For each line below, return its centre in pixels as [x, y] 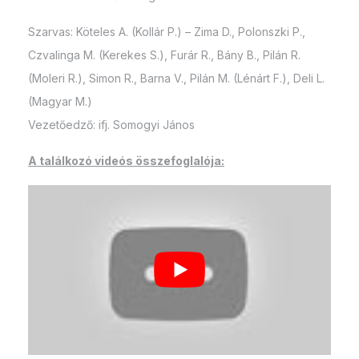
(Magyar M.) [60, 101]
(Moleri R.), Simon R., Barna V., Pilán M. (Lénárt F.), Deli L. [176, 78]
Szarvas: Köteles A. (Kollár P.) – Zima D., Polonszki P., [167, 31]
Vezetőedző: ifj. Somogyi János [111, 124]
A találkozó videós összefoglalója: [126, 160]
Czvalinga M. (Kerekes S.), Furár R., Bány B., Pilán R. [164, 54]
